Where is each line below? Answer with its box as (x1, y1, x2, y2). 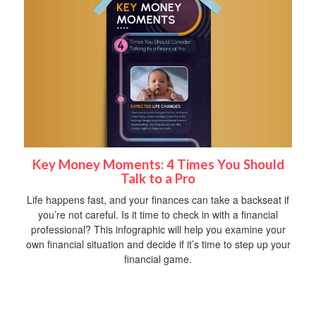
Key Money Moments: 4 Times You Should (32, 157, 284, 173)
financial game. (124, 252, 192, 267)
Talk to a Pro (121, 171, 195, 187)
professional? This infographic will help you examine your (30, 222, 286, 237)
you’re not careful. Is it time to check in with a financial (38, 207, 278, 222)
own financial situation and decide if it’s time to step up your (25, 237, 291, 252)
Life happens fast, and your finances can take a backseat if (27, 193, 289, 207)
